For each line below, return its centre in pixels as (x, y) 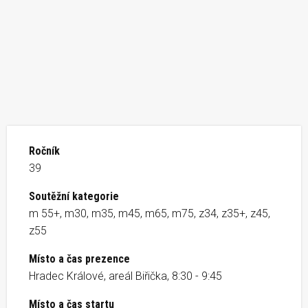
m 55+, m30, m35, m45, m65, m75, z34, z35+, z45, (150, 213)
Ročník (44, 151)
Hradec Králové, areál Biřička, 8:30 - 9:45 (125, 276)
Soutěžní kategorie (74, 196)
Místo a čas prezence (79, 258)
